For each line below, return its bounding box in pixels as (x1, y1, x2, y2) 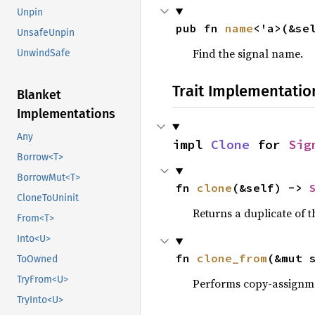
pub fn (175, 21, 225, 35)
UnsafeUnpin (17, 27, 75, 39)
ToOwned (17, 253, 58, 266)
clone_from (196, 251, 267, 265)
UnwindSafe (17, 47, 70, 60)
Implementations (17, 106, 115, 122)
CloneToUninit (17, 192, 79, 205)
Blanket (17, 87, 61, 103)
